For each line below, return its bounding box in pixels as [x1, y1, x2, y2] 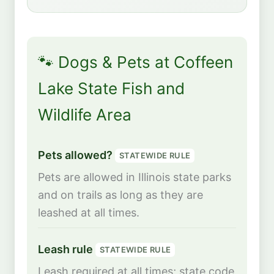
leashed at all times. [38, 206, 139, 220]
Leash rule [38, 242, 95, 256]
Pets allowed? [38, 148, 115, 161]
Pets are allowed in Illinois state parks [38, 171, 231, 184]
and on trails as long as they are [38, 188, 203, 202]
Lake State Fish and [38, 79, 185, 98]
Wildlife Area [38, 105, 131, 125]
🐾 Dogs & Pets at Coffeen [38, 53, 233, 72]
